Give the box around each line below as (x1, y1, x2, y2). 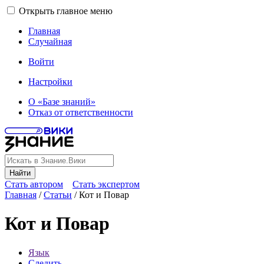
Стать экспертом (72, 179, 140, 189)
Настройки (28, 77, 72, 87)
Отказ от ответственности (28, 107, 133, 117)
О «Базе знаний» (28, 97, 95, 107)
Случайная (28, 37, 72, 47)
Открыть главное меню (19, 6, 113, 16)
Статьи (44, 190, 72, 200)
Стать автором (5, 179, 63, 189)
